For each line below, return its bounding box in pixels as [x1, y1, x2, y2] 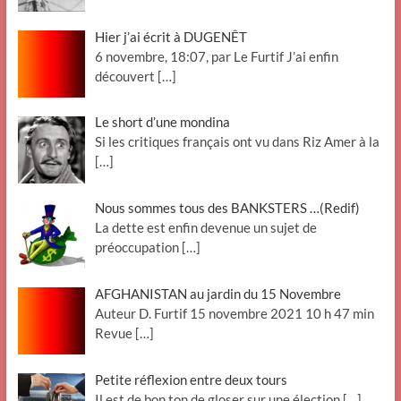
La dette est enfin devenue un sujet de [95, 219, 317, 235]
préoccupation [95, 239, 182, 255]
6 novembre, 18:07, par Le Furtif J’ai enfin [95, 47, 338, 64]
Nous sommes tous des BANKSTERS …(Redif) [95, 200, 360, 216]
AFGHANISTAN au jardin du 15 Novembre [95, 285, 341, 302]
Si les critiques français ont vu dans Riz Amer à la [95, 133, 380, 150]
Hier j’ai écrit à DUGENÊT [95, 28, 247, 45]
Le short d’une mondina [95, 114, 230, 131]
